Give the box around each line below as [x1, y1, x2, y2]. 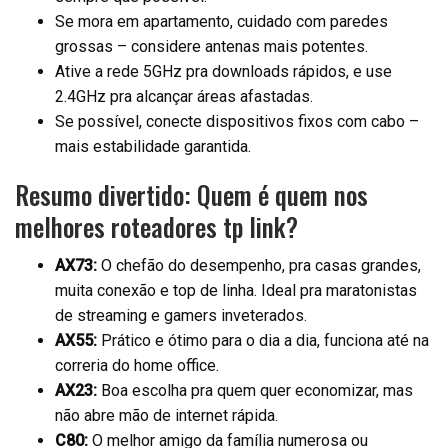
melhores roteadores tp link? [15, 208, 298, 246]
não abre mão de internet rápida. [55, 406, 278, 426]
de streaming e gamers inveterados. [55, 306, 307, 326]
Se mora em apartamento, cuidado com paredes [55, 12, 388, 32]
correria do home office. [55, 356, 219, 376]
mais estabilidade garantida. [55, 137, 251, 157]
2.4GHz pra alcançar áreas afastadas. [55, 87, 313, 107]
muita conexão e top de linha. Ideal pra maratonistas [55, 281, 417, 301]
